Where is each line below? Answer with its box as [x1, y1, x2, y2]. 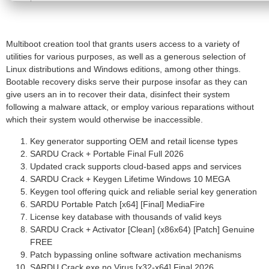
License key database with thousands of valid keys [30, 211, 222, 222]
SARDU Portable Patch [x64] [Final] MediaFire [30, 199, 205, 209]
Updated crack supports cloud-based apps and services [30, 161, 241, 171]
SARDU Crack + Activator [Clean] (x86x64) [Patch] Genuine [30, 224, 255, 234]
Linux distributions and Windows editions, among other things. [6, 64, 241, 74]
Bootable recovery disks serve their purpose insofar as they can [6, 77, 247, 87]
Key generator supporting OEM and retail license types [30, 136, 238, 146]
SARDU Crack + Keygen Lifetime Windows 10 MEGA [30, 174, 230, 184]
